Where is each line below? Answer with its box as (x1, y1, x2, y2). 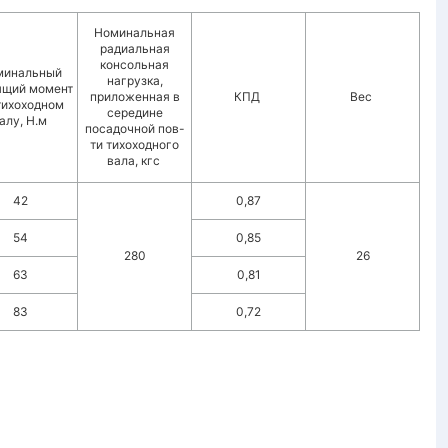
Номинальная (94, 25, 175, 40)
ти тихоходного (90, 137, 179, 152)
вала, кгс (106, 153, 163, 168)
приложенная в (89, 89, 180, 104)
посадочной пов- (84, 121, 185, 136)
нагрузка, (106, 73, 163, 88)
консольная (100, 57, 169, 72)
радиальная (99, 41, 170, 56)
